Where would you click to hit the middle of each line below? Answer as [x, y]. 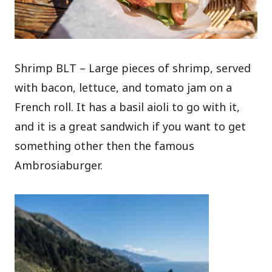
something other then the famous [105, 146]
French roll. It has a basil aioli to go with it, [127, 107]
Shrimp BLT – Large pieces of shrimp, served [133, 68]
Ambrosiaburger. [59, 165]
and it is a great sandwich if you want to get [131, 127]
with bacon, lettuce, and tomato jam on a [124, 88]
